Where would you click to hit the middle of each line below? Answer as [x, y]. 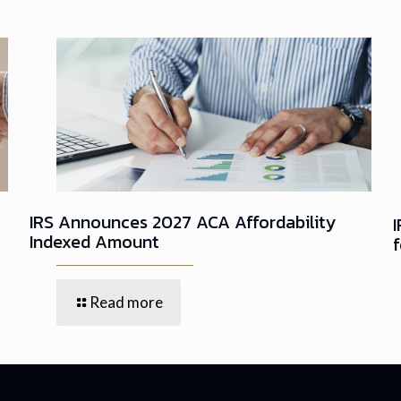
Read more [126, 302]
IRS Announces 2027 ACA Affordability [182, 222]
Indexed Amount [94, 241]
